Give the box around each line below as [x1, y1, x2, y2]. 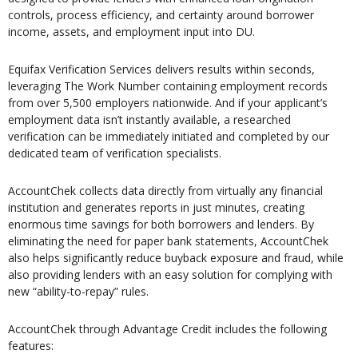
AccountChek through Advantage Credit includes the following [8, 321, 327, 337]
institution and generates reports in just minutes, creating [8, 200, 304, 216]
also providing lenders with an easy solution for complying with [8, 267, 332, 283]
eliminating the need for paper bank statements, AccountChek [8, 233, 328, 249]
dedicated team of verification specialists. [8, 145, 221, 161]
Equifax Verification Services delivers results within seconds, [8, 62, 315, 78]
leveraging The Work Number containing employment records [8, 78, 328, 94]
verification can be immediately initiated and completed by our [8, 129, 329, 145]
